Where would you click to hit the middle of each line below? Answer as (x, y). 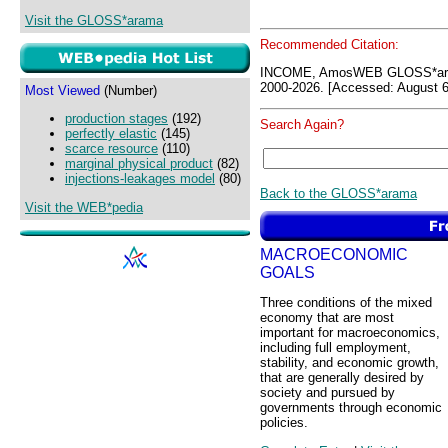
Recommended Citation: (329, 44)
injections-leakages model (140, 179)
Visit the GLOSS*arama (94, 21)
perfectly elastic (111, 134)
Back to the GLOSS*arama (338, 193)
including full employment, (335, 348)
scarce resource (111, 149)
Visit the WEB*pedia (84, 207)
